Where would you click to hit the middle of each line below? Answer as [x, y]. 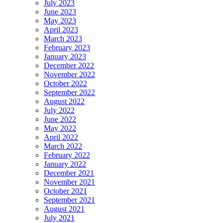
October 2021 [65, 191]
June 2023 [60, 12]
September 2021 [69, 200]
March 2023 [63, 39]
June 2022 [60, 119]
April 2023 [61, 30]
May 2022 [60, 128]
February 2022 [67, 155]
